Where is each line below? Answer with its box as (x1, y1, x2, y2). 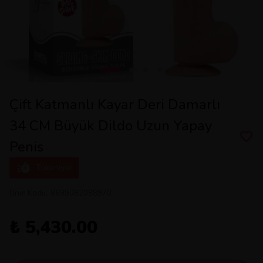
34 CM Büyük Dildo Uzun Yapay (9, 116, 212, 135)
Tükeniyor (36, 162, 72, 173)
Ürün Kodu (9, 188, 46, 198)
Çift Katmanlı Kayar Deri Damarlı (9, 95, 220, 114)
